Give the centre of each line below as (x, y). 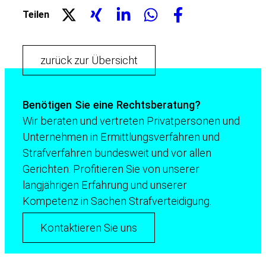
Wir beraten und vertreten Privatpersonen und (131, 121)
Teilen (36, 14)
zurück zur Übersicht (89, 60)
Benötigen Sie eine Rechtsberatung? (112, 104)
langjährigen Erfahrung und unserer (105, 185)
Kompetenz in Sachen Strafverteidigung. (117, 201)
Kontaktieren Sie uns (89, 228)
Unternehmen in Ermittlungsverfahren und (121, 137)
